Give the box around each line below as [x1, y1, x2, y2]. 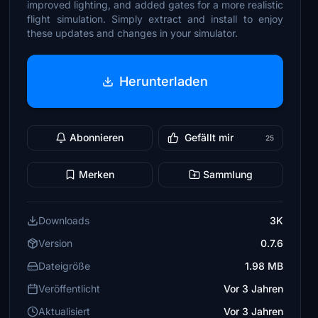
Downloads [38, 214, 90, 226]
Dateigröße [38, 260, 91, 272]
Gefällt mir [184, 131, 234, 143]
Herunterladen [119, 73, 209, 89]
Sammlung [202, 168, 253, 180]
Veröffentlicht [38, 283, 101, 295]
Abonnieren [70, 131, 124, 143]
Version [38, 237, 73, 249]
